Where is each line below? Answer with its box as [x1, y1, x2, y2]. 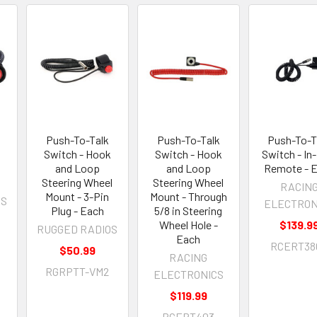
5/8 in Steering [154, 203, 223, 217]
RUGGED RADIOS [37, 221, 118, 236]
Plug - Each [50, 203, 104, 217]
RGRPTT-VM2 [45, 264, 110, 278]
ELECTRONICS [153, 267, 224, 281]
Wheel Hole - [158, 217, 218, 231]
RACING [169, 250, 208, 264]
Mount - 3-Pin [45, 189, 110, 203]
